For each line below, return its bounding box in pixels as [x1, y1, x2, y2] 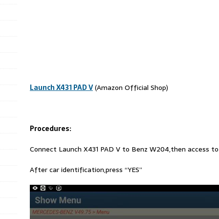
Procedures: [29, 123, 71, 134]
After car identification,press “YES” [29, 164, 142, 175]
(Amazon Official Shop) [92, 82, 168, 93]
